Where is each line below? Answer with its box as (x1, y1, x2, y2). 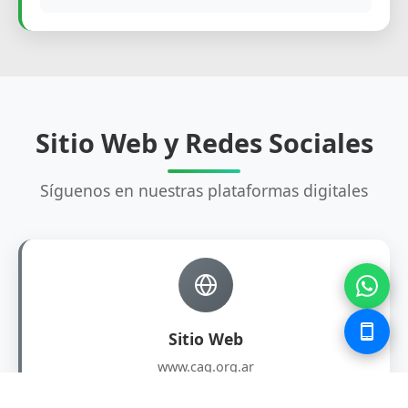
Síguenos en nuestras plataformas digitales (40, 179, 368, 202)
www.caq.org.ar (158, 358, 254, 376)
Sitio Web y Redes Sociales (35, 125, 373, 161)
